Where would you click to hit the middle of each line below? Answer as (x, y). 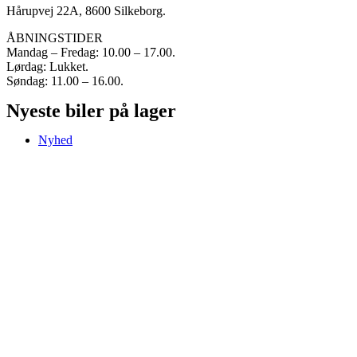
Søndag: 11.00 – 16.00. (65, 80)
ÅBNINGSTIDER (55, 37)
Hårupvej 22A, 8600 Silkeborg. (86, 10)
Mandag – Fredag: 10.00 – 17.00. (91, 52)
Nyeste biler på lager (91, 110)
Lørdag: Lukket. (47, 66)
